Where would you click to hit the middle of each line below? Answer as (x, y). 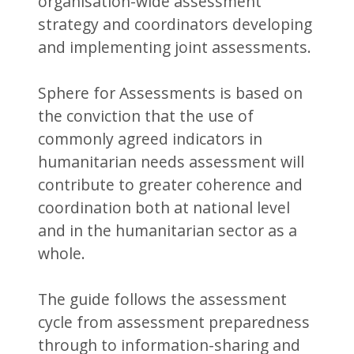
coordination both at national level (164, 208)
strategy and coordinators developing (175, 24)
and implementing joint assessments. (175, 47)
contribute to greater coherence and (171, 185)
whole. (62, 254)
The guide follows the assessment (163, 299)
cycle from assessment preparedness (174, 322)
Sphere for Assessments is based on (171, 93)
